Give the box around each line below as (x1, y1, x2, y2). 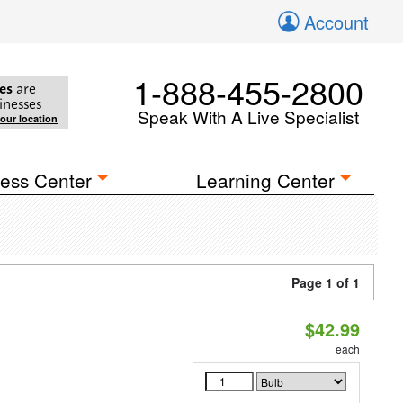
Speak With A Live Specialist (138, 104, 359, 129)
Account (304, 9, 369, 35)
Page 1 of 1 (291, 273, 360, 291)
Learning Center (196, 166, 336, 193)
